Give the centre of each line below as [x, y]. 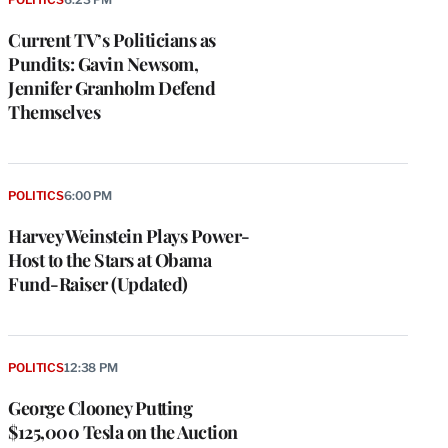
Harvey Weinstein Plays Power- [129, 235]
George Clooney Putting [100, 407]
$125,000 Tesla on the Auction [123, 431]
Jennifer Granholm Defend [111, 88]
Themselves [54, 112]
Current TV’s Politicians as [112, 40]
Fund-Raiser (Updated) [98, 283]
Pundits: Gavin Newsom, [103, 64]
